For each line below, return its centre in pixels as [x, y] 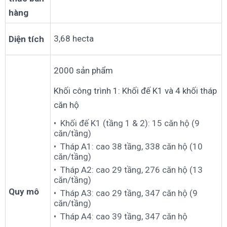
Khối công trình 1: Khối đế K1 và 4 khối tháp [135, 90]
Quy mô [24, 191]
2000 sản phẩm [83, 70]
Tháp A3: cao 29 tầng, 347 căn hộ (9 [129, 193]
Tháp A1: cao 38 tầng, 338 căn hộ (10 [131, 146]
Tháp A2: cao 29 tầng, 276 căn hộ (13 [131, 169]
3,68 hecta [74, 38]
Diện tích [26, 39]
